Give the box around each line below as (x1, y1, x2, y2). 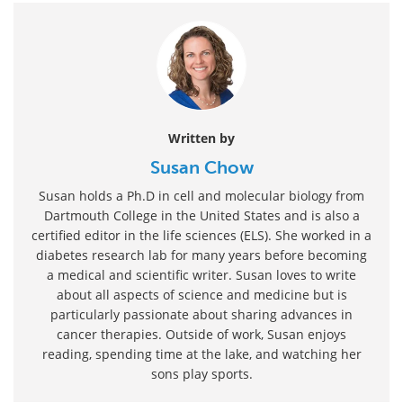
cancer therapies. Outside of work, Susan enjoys (57, 325, 346, 343)
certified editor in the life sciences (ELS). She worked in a (31, 226, 372, 244)
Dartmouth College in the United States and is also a (43, 206, 360, 224)
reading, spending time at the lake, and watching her (41, 345, 362, 363)
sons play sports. (150, 364, 253, 382)
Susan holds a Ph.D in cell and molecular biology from (39, 186, 364, 204)
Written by (168, 129, 235, 147)
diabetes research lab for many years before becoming (36, 246, 367, 264)
